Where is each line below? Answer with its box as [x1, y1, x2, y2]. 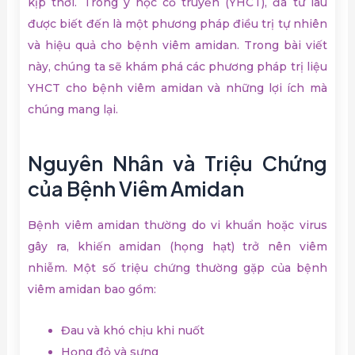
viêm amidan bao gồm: [28, 282, 157, 297]
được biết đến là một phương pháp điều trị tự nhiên [28, 17, 327, 32]
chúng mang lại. [28, 102, 119, 117]
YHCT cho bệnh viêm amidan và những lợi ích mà [28, 81, 327, 96]
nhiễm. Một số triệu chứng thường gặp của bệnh [28, 261, 327, 276]
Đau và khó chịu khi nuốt [61, 323, 205, 338]
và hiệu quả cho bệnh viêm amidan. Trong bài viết [28, 38, 327, 53]
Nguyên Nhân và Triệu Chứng [28, 150, 327, 176]
